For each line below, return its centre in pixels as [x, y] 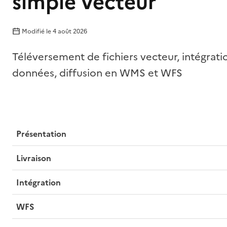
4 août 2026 [70, 31]
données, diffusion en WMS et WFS [97, 73]
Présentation [41, 134]
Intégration [38, 182]
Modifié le [36, 31]
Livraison [33, 158]
